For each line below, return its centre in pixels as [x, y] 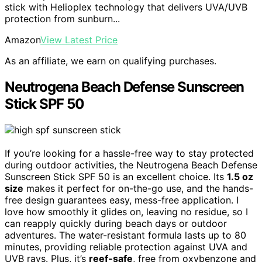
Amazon [23, 40]
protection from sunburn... [62, 19]
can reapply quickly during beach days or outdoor [116, 223]
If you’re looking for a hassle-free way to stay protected [129, 153]
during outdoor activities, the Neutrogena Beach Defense [131, 165]
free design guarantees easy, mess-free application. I [122, 200]
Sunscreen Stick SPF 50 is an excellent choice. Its [116, 177]
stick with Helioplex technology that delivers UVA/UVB [126, 7]
